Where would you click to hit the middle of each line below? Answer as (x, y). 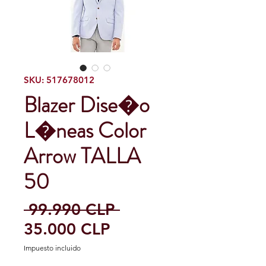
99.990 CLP (72, 210)
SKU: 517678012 (59, 80)
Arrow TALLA (82, 156)
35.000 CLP (67, 229)
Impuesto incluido (52, 248)
